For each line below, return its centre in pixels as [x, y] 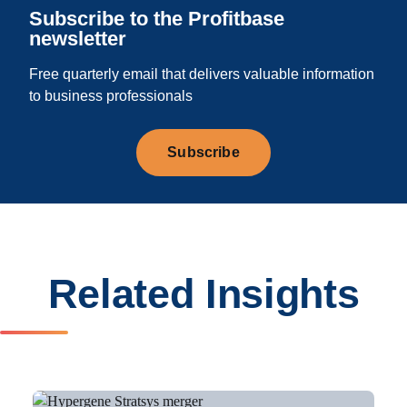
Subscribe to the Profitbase [157, 19]
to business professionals [111, 96]
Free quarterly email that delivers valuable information [202, 74]
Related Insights [203, 294]
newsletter [78, 39]
